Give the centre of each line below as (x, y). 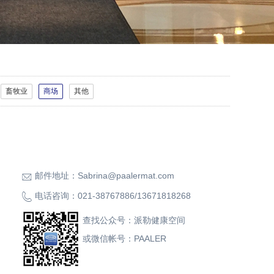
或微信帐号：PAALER (124, 239)
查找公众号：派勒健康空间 (134, 220)
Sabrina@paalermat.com (126, 176)
